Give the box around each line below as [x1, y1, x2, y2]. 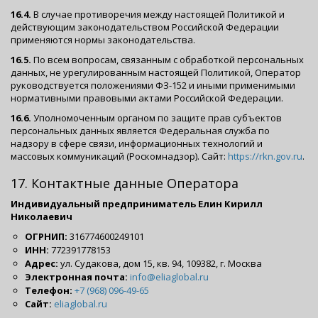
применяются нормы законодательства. [11, 33, 195, 46]
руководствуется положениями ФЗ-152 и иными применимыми [11, 78, 295, 92]
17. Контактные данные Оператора [11, 174, 238, 192]
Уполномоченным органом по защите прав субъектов [31, 111, 282, 124]
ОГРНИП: [25, 229, 67, 243]
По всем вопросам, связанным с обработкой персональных [31, 53, 304, 66]
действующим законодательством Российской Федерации [11, 20, 279, 33]
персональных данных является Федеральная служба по [11, 124, 270, 137]
